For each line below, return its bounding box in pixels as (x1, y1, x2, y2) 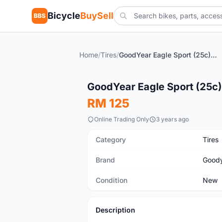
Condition (96, 176, 127, 184)
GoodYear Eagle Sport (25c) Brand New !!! (211, 51, 217, 59)
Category (96, 135, 126, 144)
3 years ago (156, 115, 189, 123)
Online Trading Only (94, 115, 149, 123)
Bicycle (48, 10, 80, 21)
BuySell (80, 10, 113, 21)
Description (96, 206, 135, 214)
